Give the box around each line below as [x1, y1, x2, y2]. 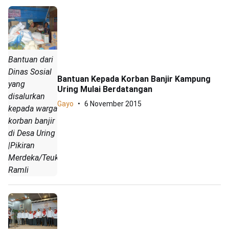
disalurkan [8, 91, 45, 102]
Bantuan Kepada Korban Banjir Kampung [57, 74, 211, 84]
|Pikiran [8, 141, 35, 151]
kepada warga [8, 104, 57, 114]
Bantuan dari [8, 55, 53, 65]
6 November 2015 [84, 99, 142, 108]
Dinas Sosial [8, 67, 52, 77]
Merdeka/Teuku [8, 153, 63, 163]
